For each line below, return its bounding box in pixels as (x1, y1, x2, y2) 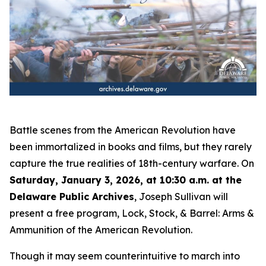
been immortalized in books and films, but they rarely (9, 140, 252, 153)
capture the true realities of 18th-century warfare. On (9, 157, 254, 169)
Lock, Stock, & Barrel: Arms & (122, 207, 254, 219)
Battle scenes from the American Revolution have (9, 123, 236, 136)
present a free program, (9, 207, 122, 219)
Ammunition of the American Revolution (9, 223, 191, 236)
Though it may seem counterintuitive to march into (9, 249, 240, 262)
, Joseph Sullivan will (134, 190, 228, 202)
